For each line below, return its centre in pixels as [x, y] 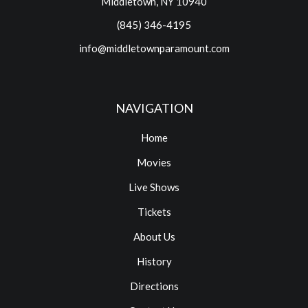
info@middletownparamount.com [154, 48]
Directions [154, 286]
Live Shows [154, 187]
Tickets [154, 212]
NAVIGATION [154, 108]
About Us [154, 236]
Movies [154, 162]
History [154, 261]
